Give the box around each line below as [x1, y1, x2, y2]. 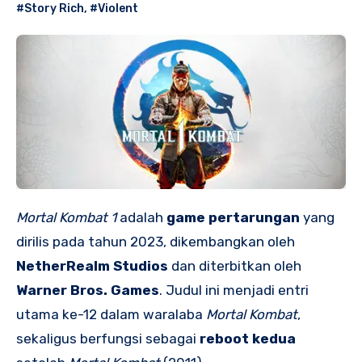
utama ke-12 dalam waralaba [16, 305, 206, 322]
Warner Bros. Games [16, 281, 159, 298]
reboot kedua [200, 330, 296, 347]
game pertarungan [166, 208, 300, 225]
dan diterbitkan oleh [168, 257, 301, 274]
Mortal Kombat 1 [27, 208, 116, 225]
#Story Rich [16, 2, 84, 16]
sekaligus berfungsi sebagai [16, 330, 200, 347]
